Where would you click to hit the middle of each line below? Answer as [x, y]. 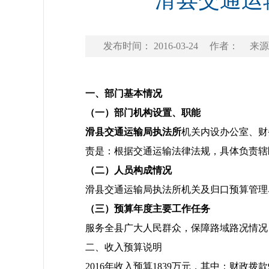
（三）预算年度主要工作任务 [148, 209]
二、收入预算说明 [124, 247]
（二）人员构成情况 [128, 170]
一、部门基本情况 [124, 93]
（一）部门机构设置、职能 [143, 113]
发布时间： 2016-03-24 [152, 46]
